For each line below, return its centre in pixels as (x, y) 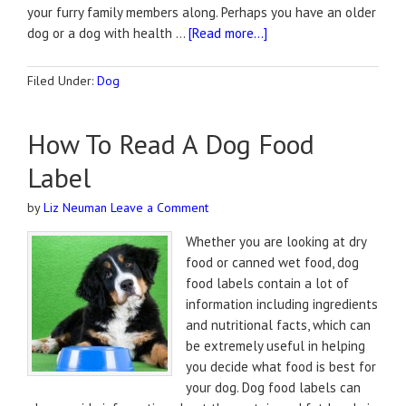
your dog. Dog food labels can (273, 387)
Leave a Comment (159, 208)
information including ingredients (282, 304)
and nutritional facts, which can (278, 325)
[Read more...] (228, 33)
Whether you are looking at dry (276, 242)
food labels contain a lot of (267, 283)
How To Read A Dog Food (171, 144)
